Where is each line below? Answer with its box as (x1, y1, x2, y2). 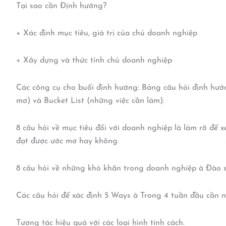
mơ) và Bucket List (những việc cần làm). (16, 97, 164, 105)
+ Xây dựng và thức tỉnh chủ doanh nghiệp (16, 56, 172, 65)
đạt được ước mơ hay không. (16, 137, 119, 146)
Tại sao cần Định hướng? (16, 2, 106, 11)
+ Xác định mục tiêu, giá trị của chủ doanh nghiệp (16, 29, 197, 38)
